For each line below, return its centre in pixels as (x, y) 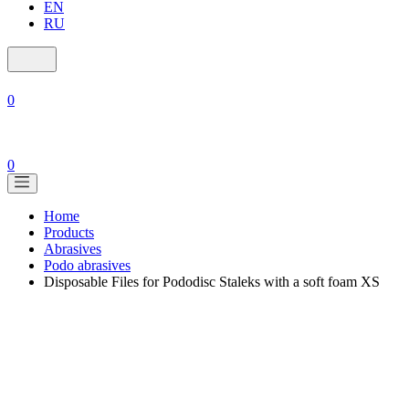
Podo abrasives (87, 265)
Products (69, 232)
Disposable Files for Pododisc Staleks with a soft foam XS (212, 282)
